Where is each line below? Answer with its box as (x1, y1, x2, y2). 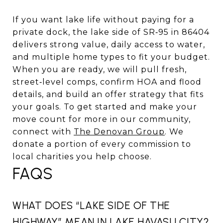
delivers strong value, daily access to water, (12, 39, 205, 49)
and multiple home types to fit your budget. (12, 52, 210, 62)
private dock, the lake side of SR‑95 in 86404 (12, 27, 210, 37)
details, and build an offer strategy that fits (12, 89, 204, 99)
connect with (12, 126, 74, 136)
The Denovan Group (74, 126, 165, 136)
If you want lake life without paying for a (12, 14, 194, 24)
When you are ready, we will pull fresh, (12, 64, 187, 74)
